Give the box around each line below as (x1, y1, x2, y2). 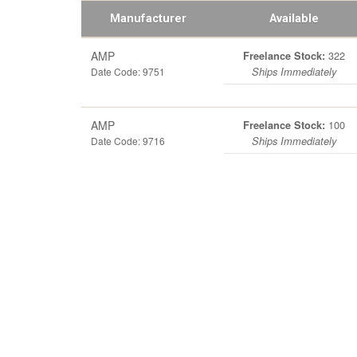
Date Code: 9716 (91, 134, 165, 147)
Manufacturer (109, 12, 186, 25)
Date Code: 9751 (91, 65, 165, 78)
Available (269, 12, 319, 25)
